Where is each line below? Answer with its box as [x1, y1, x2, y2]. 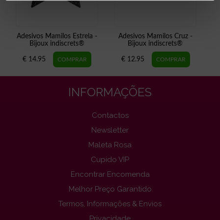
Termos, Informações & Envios [58, 199, 162, 208]
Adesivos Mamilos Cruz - [118, 32, 192, 40]
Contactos [91, 110, 129, 120]
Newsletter [91, 125, 129, 135]
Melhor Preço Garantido [68, 184, 152, 193]
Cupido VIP [91, 155, 129, 164]
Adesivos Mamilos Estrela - [16, 32, 97, 40]
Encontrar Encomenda [70, 169, 150, 179]
